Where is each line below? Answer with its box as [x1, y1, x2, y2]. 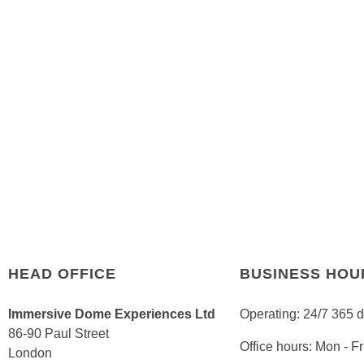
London [8, 346, 52, 361]
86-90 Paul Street [8, 327, 109, 341]
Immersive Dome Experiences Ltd [8, 307, 215, 322]
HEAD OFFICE [8, 266, 116, 283]
